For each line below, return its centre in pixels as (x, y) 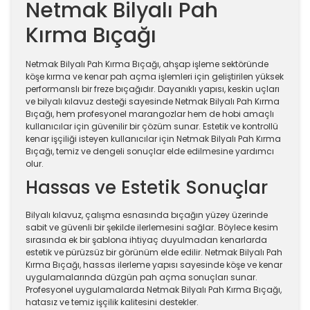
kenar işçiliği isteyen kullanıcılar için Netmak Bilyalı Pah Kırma (153, 139)
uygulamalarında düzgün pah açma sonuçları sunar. (142, 277)
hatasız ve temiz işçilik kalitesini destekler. (112, 302)
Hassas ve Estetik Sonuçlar (147, 188)
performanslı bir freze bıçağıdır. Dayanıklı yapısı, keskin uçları (153, 89)
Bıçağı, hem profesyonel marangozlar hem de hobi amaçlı (150, 114)
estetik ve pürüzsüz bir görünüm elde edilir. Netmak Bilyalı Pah (154, 252)
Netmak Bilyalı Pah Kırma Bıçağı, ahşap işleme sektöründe (147, 64)
